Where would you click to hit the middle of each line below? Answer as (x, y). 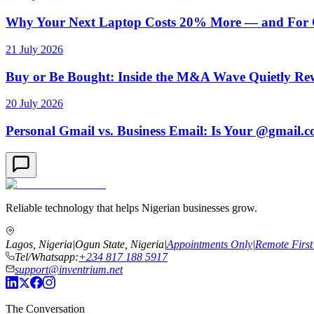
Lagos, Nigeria (39, 244)
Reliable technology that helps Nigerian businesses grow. (131, 207)
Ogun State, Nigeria (120, 244)
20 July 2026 (34, 104)
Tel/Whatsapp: (47, 257)
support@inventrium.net (69, 269)
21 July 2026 (34, 49)
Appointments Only (210, 244)
